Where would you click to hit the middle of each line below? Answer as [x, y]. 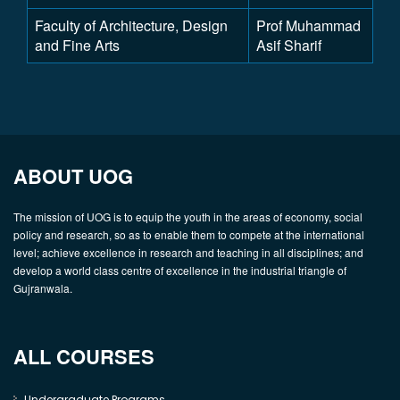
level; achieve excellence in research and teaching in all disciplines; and [188, 252]
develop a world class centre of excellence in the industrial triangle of [180, 270]
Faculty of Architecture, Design [131, 25]
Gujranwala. [43, 288]
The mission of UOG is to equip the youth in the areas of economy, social [188, 217]
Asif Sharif [289, 45]
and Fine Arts [77, 45]
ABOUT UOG [73, 176]
